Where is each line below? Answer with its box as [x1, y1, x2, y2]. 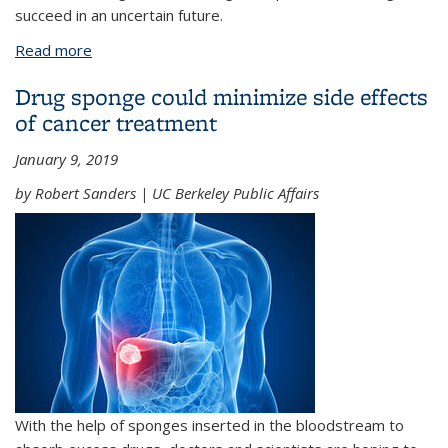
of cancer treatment [15, 107, 217, 138]
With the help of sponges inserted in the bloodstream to [15, 414, 404, 435]
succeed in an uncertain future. [15, 5, 223, 25]
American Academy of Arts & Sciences [92, 64, 351, 84]
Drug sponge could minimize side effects [15, 81, 428, 112]
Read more [15, 40, 92, 60]
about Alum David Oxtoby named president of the [92, 40, 435, 60]
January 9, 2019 [15, 149, 118, 169]
